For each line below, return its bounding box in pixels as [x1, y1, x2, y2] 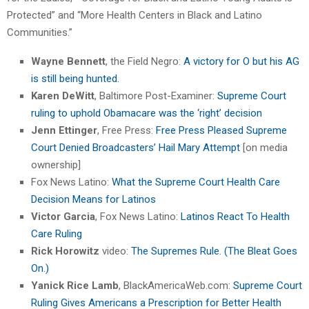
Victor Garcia [31, 210, 95, 223]
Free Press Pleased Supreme [156, 123, 287, 137]
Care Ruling [31, 227, 85, 240]
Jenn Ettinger [31, 123, 97, 137]
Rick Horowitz [31, 244, 99, 257]
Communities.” [7, 26, 72, 39]
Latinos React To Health [181, 210, 290, 223]
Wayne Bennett [31, 54, 106, 68]
